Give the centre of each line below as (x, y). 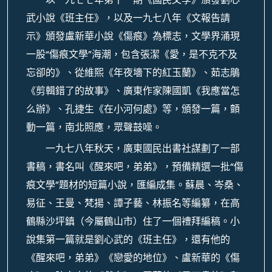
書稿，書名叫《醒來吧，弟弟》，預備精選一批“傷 (135, 167)
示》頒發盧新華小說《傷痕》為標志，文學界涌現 (133, 36)
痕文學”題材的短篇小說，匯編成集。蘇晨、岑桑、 (135, 185)
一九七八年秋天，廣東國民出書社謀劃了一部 (143, 148)
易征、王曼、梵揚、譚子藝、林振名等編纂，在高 (133, 203)
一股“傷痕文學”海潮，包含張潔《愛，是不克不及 (132, 54)
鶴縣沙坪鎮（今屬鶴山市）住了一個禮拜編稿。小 (133, 221)
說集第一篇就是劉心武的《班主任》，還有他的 (128, 240)
